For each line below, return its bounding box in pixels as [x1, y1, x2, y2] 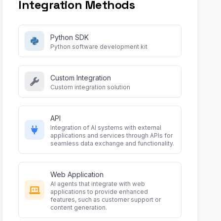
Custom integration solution [50, 83, 131, 91]
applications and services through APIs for [50, 132, 173, 139]
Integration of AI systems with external [50, 124, 162, 131]
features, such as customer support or [50, 196, 161, 203]
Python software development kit [50, 43, 148, 50]
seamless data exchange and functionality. [50, 140, 175, 147]
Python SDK [50, 33, 89, 41]
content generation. [50, 204, 108, 211]
